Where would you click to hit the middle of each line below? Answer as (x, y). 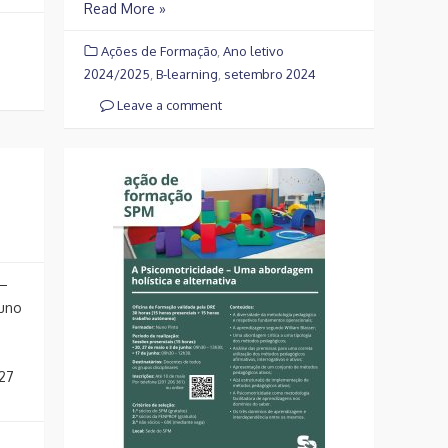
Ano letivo (253, 50)
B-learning (187, 73)
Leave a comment (168, 104)
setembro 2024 (270, 73)
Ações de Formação (159, 50)
